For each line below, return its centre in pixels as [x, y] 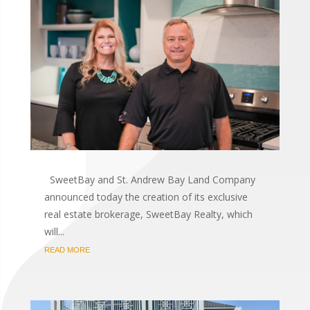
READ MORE [67, 250]
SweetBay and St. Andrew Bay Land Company [149, 180]
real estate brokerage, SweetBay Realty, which [148, 215]
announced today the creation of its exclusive [146, 197]
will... [54, 232]
